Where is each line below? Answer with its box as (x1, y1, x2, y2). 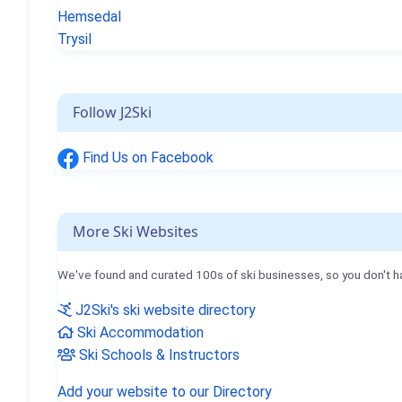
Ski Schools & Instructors (75, 345, 240, 363)
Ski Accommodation (74, 323, 204, 341)
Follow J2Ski (73, 102, 152, 122)
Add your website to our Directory (57, 382, 272, 400)
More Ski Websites (73, 221, 198, 241)
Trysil (57, 31, 92, 48)
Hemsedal (57, 8, 121, 25)
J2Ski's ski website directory (72, 301, 256, 319)
